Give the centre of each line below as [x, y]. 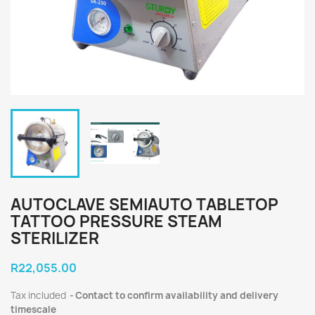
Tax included [39, 295]
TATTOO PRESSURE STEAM [116, 221]
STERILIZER [55, 238]
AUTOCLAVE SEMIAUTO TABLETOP [144, 205]
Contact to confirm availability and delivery [177, 295]
